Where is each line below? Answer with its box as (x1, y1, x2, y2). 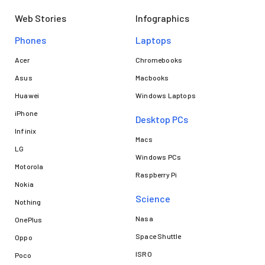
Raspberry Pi (135, 170, 177, 179)
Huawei (15, 91, 40, 99)
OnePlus (15, 215, 43, 224)
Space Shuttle (135, 231, 182, 240)
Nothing (15, 197, 41, 206)
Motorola (15, 161, 44, 170)
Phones (15, 34, 46, 46)
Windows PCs (135, 152, 182, 161)
